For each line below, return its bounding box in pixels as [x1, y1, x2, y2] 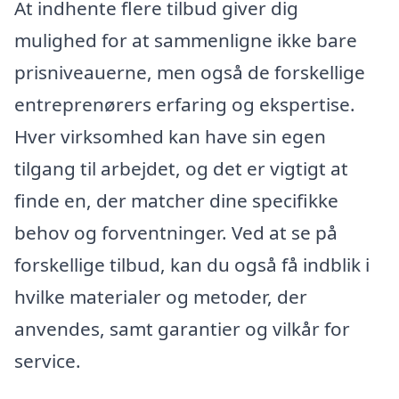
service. [14, 347, 81, 373]
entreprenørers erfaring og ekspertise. [14, 91, 355, 117]
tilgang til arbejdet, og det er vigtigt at [14, 155, 348, 181]
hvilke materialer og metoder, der [14, 283, 307, 309]
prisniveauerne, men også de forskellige [14, 59, 365, 85]
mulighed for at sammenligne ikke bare [14, 27, 357, 53]
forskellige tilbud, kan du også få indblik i [14, 251, 370, 277]
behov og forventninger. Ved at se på [14, 219, 338, 245]
